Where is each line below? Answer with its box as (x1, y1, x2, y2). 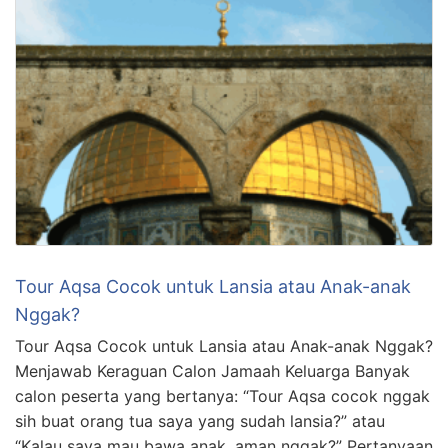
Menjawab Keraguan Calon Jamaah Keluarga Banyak (15, 361, 410, 382)
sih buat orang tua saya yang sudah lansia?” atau (15, 411, 385, 432)
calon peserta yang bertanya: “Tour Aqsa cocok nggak (15, 386, 430, 407)
